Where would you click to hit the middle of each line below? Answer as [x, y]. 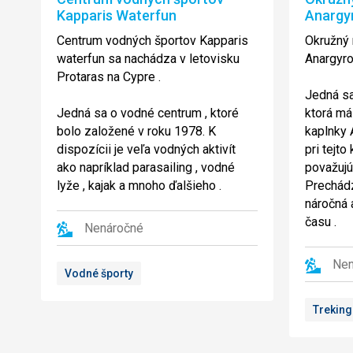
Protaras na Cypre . [109, 77]
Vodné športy [99, 274]
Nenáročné [114, 229]
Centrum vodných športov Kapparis [152, 41]
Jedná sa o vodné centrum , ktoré [148, 113]
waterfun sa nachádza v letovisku [148, 59]
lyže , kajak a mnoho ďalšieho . [139, 186]
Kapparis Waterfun [117, 16]
